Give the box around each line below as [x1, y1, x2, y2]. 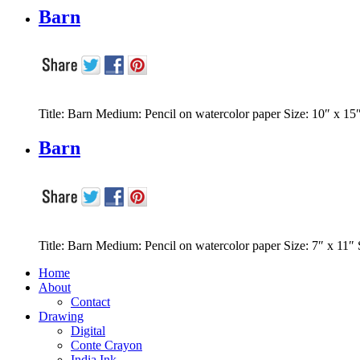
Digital [71, 324, 105, 338]
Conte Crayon [71, 338, 142, 353]
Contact [71, 295, 110, 309]
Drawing [39, 309, 84, 324]
